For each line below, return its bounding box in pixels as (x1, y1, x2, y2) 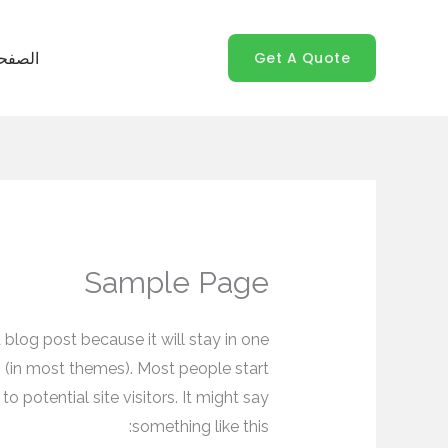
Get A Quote (253, 48, 350, 68)
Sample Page (84, 265, 270, 301)
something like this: (132, 417, 270, 437)
